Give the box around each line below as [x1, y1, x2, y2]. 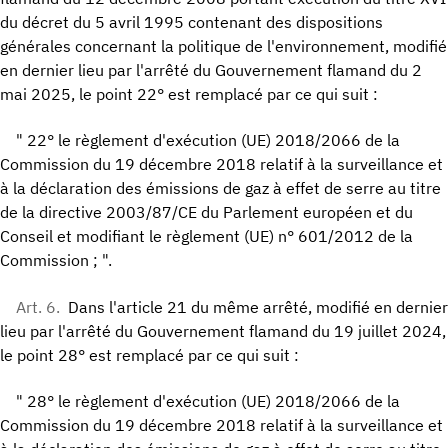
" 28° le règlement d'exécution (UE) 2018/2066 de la [16, 391, 400, 412]
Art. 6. [16, 296, 60, 317]
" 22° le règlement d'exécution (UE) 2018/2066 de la [16, 130, 400, 151]
